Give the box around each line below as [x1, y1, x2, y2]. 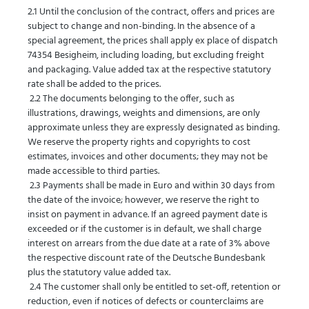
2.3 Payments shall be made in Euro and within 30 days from [28, 178, 275, 194]
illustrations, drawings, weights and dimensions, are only [28, 106, 260, 121]
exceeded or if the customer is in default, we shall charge [28, 221, 261, 237]
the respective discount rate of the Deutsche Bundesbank [28, 250, 266, 266]
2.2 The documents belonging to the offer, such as [28, 91, 235, 107]
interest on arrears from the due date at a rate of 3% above [28, 236, 270, 252]
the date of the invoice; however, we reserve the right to [28, 192, 259, 208]
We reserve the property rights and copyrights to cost [28, 134, 250, 150]
